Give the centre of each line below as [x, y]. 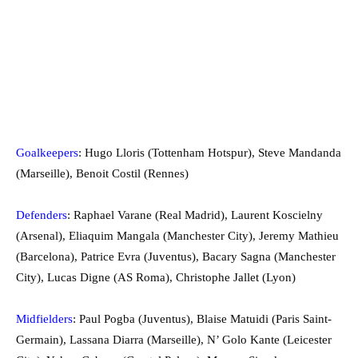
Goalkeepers [47, 152]
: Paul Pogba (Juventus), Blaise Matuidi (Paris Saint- [202, 318]
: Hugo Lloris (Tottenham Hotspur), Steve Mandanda [210, 152]
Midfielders [44, 318]
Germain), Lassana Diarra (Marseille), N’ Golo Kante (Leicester [174, 339]
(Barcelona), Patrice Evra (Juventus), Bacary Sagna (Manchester [176, 256]
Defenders [42, 215]
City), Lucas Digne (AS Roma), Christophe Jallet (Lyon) [156, 277]
